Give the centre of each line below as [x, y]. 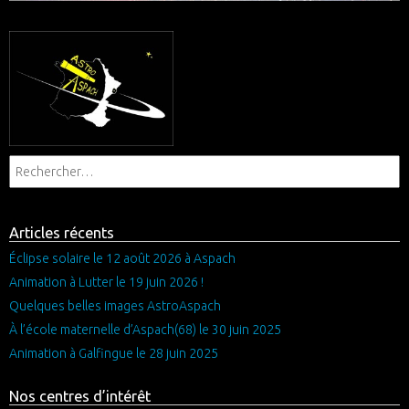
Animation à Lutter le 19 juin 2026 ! [106, 282]
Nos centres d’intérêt [80, 396]
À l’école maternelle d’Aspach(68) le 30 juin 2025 [145, 329]
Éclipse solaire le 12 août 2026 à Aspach [122, 258]
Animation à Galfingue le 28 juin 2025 [114, 353]
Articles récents [62, 232]
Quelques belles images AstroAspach [115, 305]
